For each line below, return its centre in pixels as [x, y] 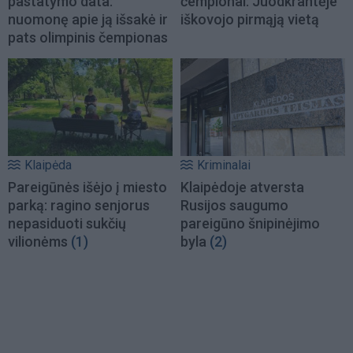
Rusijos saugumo [234, 206]
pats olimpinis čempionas [88, 38]
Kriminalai [224, 165]
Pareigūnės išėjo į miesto [87, 188]
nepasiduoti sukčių [67, 224]
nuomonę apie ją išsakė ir [88, 20]
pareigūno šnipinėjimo [250, 224]
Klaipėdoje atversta [242, 188]
